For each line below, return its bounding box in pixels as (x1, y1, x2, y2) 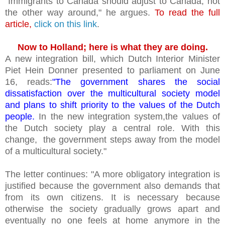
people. (5, 111, 35, 122)
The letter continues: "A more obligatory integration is (5, 169, 220, 179)
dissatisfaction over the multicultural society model (5, 88, 220, 98)
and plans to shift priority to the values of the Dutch (5, 99, 220, 110)
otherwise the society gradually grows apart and (5, 203, 220, 214)
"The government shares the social (52, 76, 220, 87)
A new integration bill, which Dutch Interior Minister (5, 53, 220, 64)
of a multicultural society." (5, 146, 106, 156)
